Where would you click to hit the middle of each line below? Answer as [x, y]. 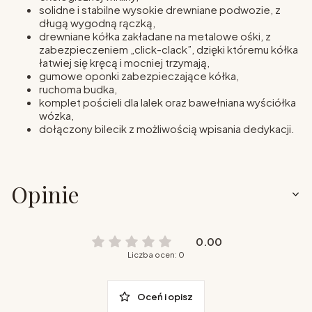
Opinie [45, 194]
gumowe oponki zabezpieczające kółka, [139, 75]
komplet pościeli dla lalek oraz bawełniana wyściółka [167, 102]
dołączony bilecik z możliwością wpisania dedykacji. [167, 128]
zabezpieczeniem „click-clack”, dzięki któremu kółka [169, 49]
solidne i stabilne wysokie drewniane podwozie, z [160, 9]
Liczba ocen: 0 [156, 254]
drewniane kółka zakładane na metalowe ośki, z [155, 36]
